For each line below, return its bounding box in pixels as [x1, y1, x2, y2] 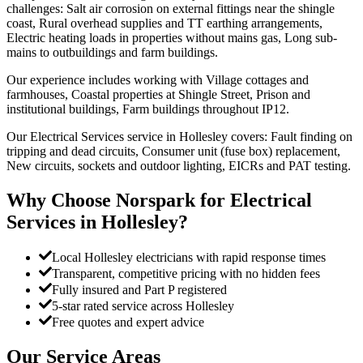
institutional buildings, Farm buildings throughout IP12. [6, 101, 289, 116]
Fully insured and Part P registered [52, 283, 227, 297]
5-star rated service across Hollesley [52, 299, 234, 314]
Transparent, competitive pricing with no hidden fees [52, 267, 320, 281]
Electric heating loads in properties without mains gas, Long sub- [6, 30, 337, 45]
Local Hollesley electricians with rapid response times [52, 250, 326, 265]
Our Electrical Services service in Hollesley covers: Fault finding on [6, 129, 352, 143]
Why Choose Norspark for [6, 189, 230, 211]
